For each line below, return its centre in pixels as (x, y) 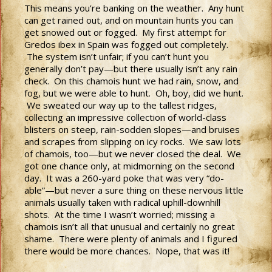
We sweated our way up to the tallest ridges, (121, 105)
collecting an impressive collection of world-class (125, 117)
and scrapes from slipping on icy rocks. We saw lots (133, 141)
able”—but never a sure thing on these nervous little (134, 190)
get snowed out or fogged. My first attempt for (125, 32)
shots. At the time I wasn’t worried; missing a (120, 214)
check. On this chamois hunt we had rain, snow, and (131, 81)
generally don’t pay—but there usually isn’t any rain (131, 69)
